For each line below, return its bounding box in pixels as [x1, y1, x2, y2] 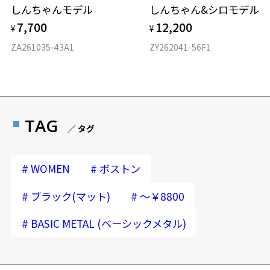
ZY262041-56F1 [149, 41, 212, 54]
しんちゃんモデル [11, 2, 93, 17]
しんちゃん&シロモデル [149, 2, 260, 17]
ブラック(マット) [30, 188, 110, 204]
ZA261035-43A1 [11, 41, 75, 54]
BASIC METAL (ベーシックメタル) [30, 216, 186, 231]
